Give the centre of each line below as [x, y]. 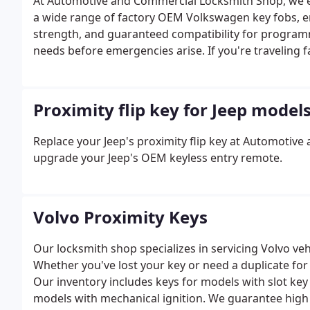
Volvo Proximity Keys [120, 217]
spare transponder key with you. [118, 67]
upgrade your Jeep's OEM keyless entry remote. [158, 158]
